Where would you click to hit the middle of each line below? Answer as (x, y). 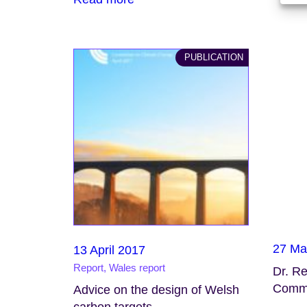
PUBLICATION (214, 57)
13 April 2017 (109, 250)
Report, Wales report (119, 268)
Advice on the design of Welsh (156, 290)
